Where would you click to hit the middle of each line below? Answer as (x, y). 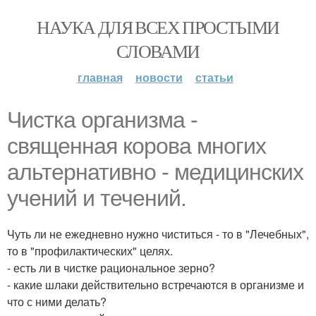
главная (100, 77)
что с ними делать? (57, 302)
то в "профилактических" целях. (90, 251)
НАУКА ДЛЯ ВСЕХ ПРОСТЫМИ (158, 27)
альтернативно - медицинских (155, 172)
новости (159, 77)
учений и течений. (97, 198)
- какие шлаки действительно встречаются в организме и (156, 285)
